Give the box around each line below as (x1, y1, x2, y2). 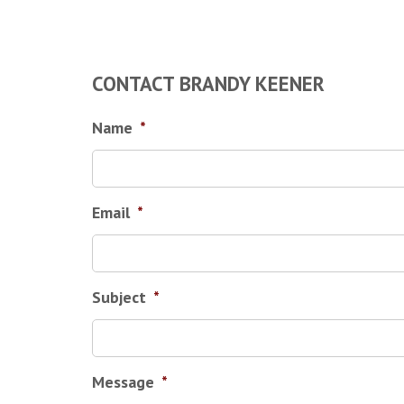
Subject (92, 287, 146, 308)
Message (92, 372, 154, 392)
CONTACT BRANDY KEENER (92, 70, 325, 96)
